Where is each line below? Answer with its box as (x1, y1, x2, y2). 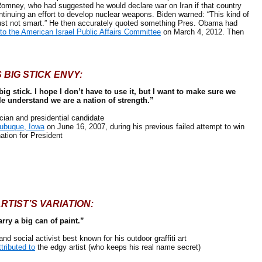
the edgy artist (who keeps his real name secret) (35, 243, 201, 251)
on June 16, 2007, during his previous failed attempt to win (44, 122, 244, 131)
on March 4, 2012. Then (161, 27, 244, 36)
